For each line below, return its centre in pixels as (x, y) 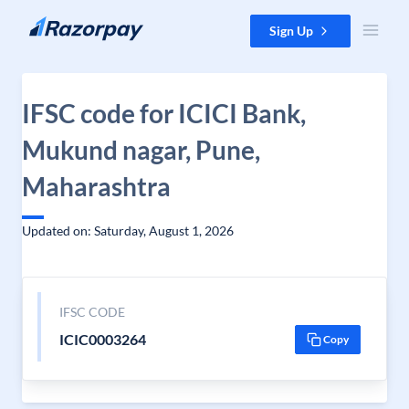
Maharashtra (96, 186)
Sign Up (291, 31)
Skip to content (58, 23)
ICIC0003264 (102, 339)
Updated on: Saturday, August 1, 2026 (128, 231)
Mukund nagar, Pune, (141, 150)
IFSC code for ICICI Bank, (164, 113)
